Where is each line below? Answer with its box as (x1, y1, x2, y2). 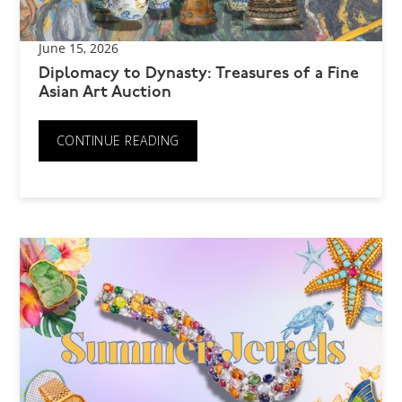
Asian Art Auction (38, 83, 171, 101)
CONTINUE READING (56, 131, 179, 149)
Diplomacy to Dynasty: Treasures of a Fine (38, 65, 359, 83)
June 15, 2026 (38, 39, 118, 57)
